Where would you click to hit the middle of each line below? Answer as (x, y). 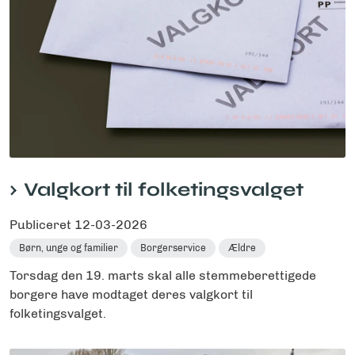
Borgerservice (173, 248)
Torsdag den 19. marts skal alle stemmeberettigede (163, 275)
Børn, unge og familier (69, 248)
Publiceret (42, 224)
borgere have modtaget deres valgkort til (131, 294)
